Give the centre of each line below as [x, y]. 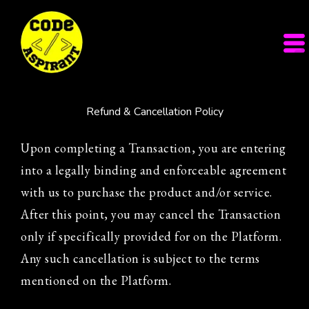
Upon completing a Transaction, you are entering [153, 148]
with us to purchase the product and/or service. [147, 192]
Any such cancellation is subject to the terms [140, 258]
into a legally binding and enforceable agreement [153, 170]
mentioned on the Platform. [96, 280]
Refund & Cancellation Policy [154, 112]
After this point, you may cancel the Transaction [151, 214]
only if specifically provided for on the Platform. [151, 236]
